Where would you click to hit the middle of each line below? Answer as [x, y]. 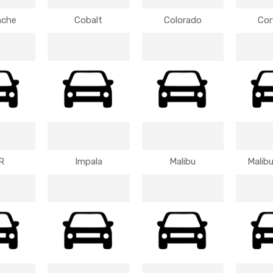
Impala [88, 161]
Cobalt [89, 20]
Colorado [183, 20]
